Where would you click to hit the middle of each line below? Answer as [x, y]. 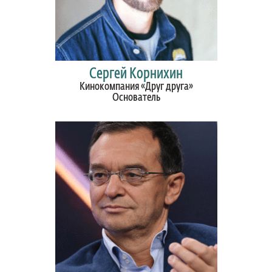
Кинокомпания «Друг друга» [136, 87]
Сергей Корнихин [136, 74]
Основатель [136, 98]
